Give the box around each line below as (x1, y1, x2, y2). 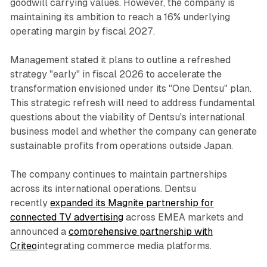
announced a (10, 225, 69, 237)
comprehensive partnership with (68, 225, 213, 237)
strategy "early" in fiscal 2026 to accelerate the (10, 68, 222, 80)
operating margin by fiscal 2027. (10, 25, 155, 37)
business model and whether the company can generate (10, 125, 257, 137)
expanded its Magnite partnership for (49, 197, 214, 209)
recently (10, 197, 50, 209)
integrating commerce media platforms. (36, 240, 212, 252)
